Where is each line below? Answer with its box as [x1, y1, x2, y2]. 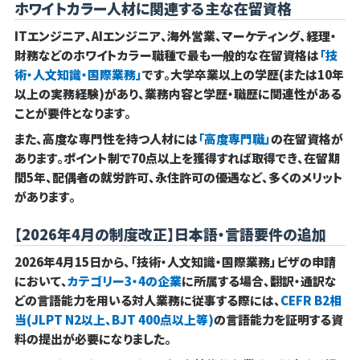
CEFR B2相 [280, 292, 342, 309]
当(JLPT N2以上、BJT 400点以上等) [14, 311, 214, 329]
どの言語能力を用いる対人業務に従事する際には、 [14, 292, 280, 309]
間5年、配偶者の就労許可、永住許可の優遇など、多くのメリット [14, 169, 343, 186]
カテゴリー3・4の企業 [67, 272, 182, 290]
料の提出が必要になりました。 [14, 330, 171, 348]
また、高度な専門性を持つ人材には [14, 130, 198, 148]
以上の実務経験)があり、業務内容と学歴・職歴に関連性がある [14, 85, 342, 103]
